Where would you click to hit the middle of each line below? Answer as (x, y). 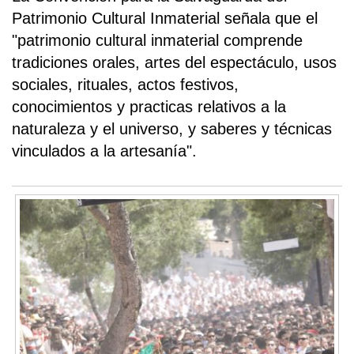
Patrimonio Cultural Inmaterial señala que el (165, 18)
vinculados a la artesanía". (104, 151)
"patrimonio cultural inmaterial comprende (157, 40)
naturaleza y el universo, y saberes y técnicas (172, 128)
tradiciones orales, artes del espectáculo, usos (174, 62)
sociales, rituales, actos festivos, (125, 84)
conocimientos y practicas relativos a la (149, 106)
